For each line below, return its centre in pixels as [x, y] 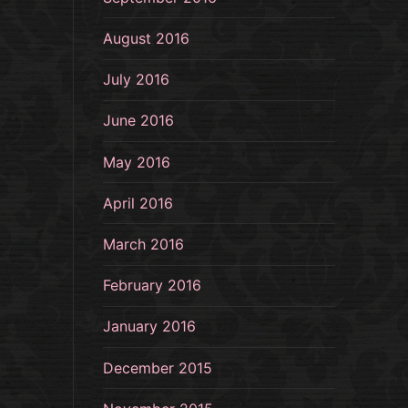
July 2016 [136, 80]
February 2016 [152, 286]
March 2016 [143, 245]
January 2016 [149, 326]
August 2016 [146, 39]
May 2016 [137, 162]
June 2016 [138, 121]
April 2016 [138, 203]
